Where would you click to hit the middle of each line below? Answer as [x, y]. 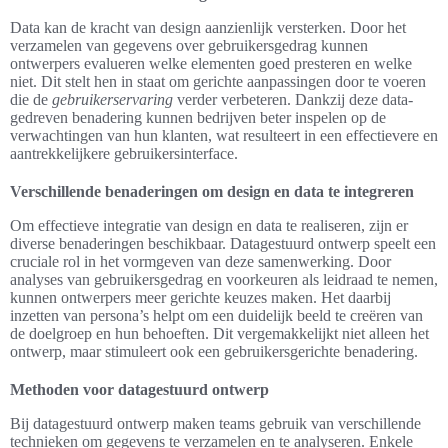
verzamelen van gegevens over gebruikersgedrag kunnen [189, 45]
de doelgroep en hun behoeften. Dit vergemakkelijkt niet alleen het [219, 333]
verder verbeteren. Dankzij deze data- [293, 99]
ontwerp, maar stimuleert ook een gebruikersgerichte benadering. [214, 351]
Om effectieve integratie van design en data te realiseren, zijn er [209, 225]
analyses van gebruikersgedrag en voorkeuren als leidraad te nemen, [224, 279]
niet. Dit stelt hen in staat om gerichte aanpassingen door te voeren [218, 81]
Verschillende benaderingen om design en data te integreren [212, 191]
